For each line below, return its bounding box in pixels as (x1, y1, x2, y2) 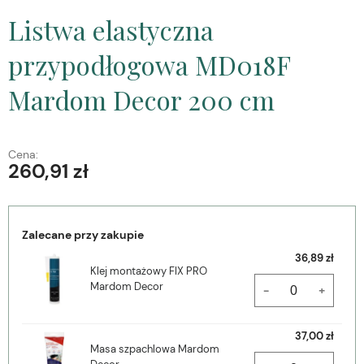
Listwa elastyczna (8, 12, 214, 48)
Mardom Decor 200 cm (8, 82, 275, 118)
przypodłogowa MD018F (8, 47, 290, 83)
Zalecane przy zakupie (22, 227, 144, 243)
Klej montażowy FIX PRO (89, 264, 207, 279)
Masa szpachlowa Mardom (89, 342, 219, 357)
